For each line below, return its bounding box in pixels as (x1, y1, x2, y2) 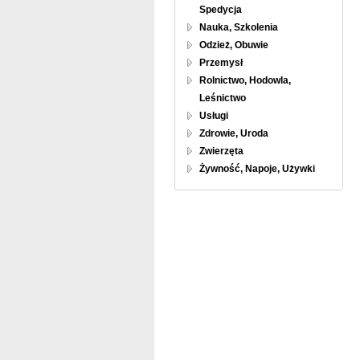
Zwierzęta (199, 145, 243, 157)
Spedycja (199, 4, 242, 15)
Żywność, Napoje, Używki (199, 163, 315, 174)
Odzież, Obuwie (199, 39, 268, 51)
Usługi (199, 110, 228, 121)
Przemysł (199, 57, 243, 68)
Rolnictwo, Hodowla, (199, 75, 291, 86)
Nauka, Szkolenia (199, 22, 278, 33)
